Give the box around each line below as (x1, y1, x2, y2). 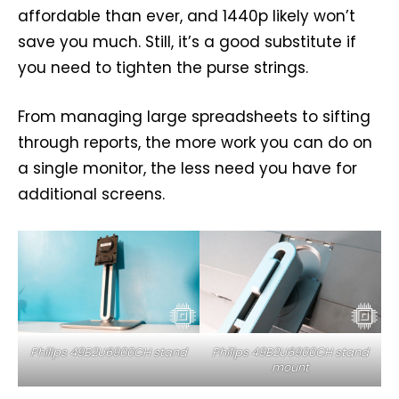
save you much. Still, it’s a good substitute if (18, 30, 356, 53)
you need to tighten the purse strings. (18, 56, 308, 78)
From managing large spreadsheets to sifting (18, 105, 370, 127)
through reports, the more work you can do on (18, 131, 372, 153)
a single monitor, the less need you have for (18, 157, 357, 179)
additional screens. (18, 183, 165, 205)
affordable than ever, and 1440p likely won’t (18, 4, 355, 27)
